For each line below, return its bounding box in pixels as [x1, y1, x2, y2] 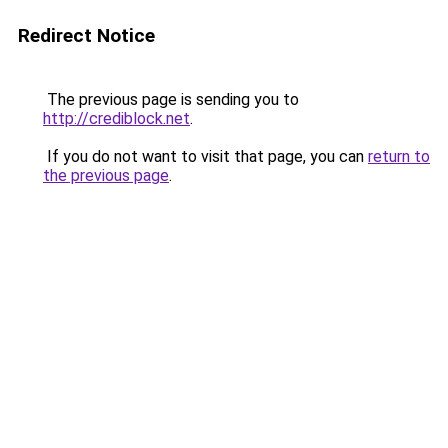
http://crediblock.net [43, 109, 190, 128]
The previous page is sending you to [43, 90, 299, 109]
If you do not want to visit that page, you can [43, 147, 368, 166]
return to [368, 147, 430, 166]
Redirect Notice [18, 24, 155, 47]
